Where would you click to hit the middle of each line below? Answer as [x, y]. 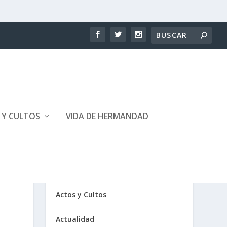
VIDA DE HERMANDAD [107, 116]
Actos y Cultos [81, 194]
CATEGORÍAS [84, 171]
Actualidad [75, 219]
